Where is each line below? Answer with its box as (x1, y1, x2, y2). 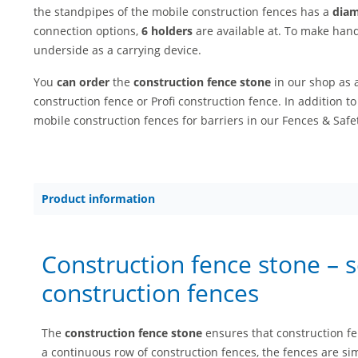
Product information (42, 191, 155, 206)
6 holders (141, 23, 193, 38)
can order (54, 74, 109, 89)
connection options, (34, 23, 141, 38)
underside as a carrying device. (34, 42, 201, 58)
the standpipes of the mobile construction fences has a (34, 4, 332, 19)
